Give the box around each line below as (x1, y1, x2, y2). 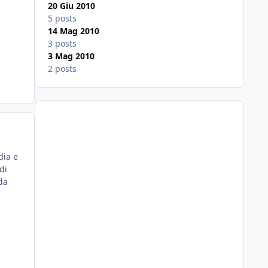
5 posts (47, 13, 77, 25)
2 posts (47, 63, 77, 75)
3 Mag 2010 (47, 50, 95, 62)
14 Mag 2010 (47, 25, 99, 37)
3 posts (47, 38, 77, 50)
